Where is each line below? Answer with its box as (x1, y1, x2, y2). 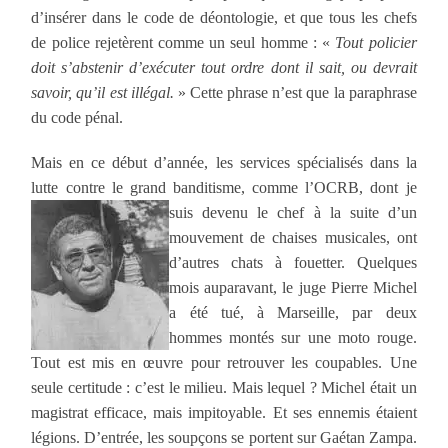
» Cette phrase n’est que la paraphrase (173, 83, 417, 101)
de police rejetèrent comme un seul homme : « (31, 33, 336, 51)
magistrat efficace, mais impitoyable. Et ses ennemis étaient (31, 403, 417, 421)
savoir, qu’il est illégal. (31, 83, 174, 101)
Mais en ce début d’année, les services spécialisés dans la (31, 153, 417, 171)
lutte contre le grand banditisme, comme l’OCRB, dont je (31, 178, 417, 196)
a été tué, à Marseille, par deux (169, 303, 417, 321)
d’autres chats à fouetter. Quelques (169, 253, 417, 271)
